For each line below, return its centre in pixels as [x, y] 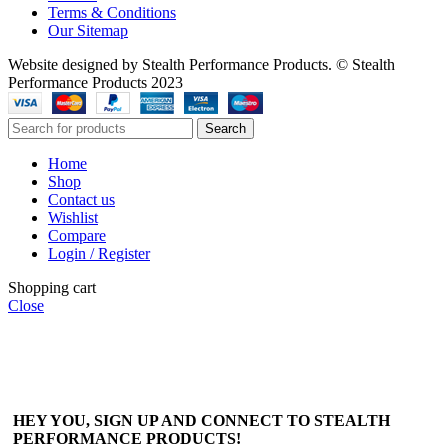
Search [225, 128]
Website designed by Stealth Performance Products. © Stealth [201, 64]
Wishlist [73, 217]
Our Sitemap [88, 30]
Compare [77, 235]
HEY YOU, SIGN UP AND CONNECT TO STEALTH [201, 421]
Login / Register [99, 253]
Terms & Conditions [112, 12]
